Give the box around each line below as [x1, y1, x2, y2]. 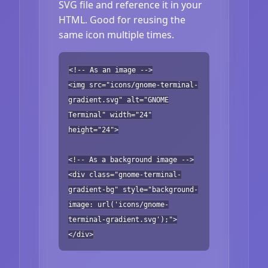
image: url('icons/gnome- [68, 200, 169, 209]
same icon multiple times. [59, 28, 174, 41]
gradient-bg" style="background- [68, 185, 198, 194]
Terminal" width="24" [68, 110, 152, 119]
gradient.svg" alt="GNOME [68, 95, 169, 104]
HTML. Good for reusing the [59, 13, 185, 26]
